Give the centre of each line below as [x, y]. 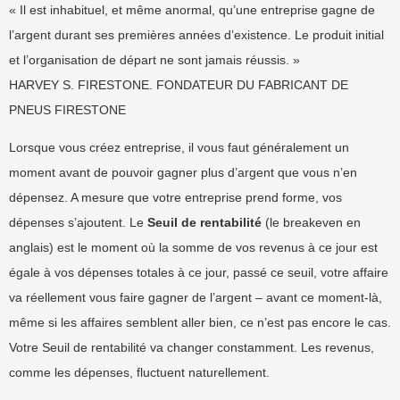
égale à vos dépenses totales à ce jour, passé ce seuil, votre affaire [199, 272]
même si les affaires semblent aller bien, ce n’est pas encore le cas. [200, 322]
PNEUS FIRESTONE [67, 110]
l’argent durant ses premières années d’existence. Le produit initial [196, 35]
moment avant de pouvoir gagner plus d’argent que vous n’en [183, 172]
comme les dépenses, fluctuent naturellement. [139, 372]
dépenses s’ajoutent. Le [78, 222]
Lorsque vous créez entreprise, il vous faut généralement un [179, 147]
